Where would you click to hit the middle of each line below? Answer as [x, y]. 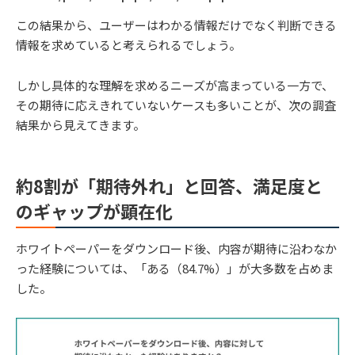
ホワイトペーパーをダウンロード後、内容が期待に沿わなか [176, 248]
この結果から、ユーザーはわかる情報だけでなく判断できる [176, 25]
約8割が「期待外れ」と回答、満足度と [169, 185]
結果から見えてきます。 [80, 124]
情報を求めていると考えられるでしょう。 [128, 45]
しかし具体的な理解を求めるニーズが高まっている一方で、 [175, 85]
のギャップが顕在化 [94, 210]
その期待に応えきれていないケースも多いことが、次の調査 [176, 105]
